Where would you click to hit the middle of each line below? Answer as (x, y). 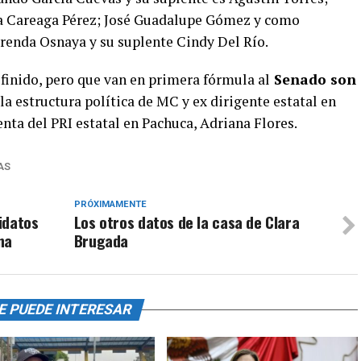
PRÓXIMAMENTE (110, 205)
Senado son (313, 80)
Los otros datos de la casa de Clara (187, 222)
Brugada (103, 241)
